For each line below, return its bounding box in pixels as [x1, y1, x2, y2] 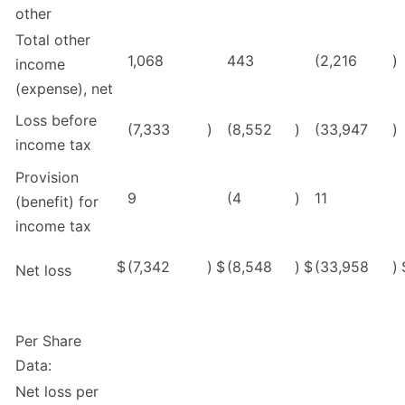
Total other [15, 31, 90, 50]
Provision [15, 168, 79, 187]
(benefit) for [15, 193, 99, 212]
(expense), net [15, 80, 113, 99]
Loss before [15, 111, 97, 130]
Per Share [15, 332, 81, 351]
